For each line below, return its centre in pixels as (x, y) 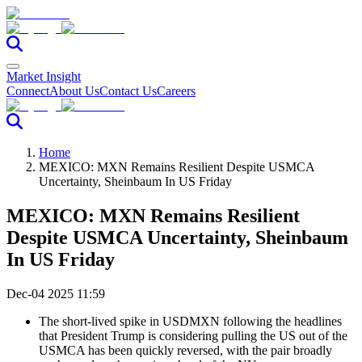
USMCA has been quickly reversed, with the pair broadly (185, 350)
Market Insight (44, 76)
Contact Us (128, 91)
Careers (176, 91)
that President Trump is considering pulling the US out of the (193, 335)
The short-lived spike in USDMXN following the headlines (190, 321)
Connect (28, 91)
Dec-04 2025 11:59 (56, 293)
